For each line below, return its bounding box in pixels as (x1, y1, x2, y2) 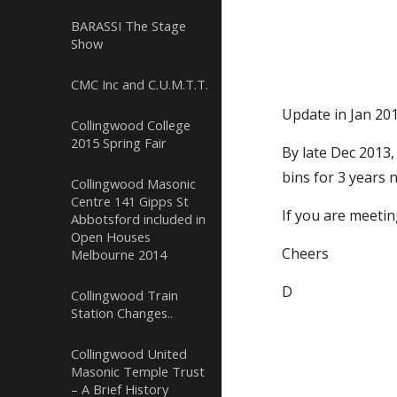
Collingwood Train (71, 286, 178, 304)
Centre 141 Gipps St (71, 192, 189, 210)
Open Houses (71, 228, 151, 245)
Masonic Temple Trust (71, 362, 205, 380)
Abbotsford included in (71, 210, 206, 228)
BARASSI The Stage (71, 17, 186, 35)
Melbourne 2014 (71, 245, 167, 263)
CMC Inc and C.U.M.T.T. (71, 75, 208, 93)
